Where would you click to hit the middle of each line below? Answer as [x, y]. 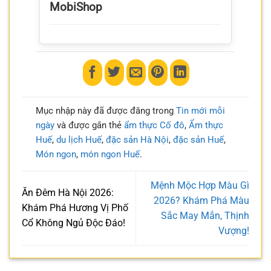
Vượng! [234, 230]
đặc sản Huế [198, 139]
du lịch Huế [79, 139]
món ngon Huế [110, 154]
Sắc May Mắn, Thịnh [205, 215]
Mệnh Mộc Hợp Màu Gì [200, 185]
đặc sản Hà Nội [137, 139]
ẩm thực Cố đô [154, 125]
